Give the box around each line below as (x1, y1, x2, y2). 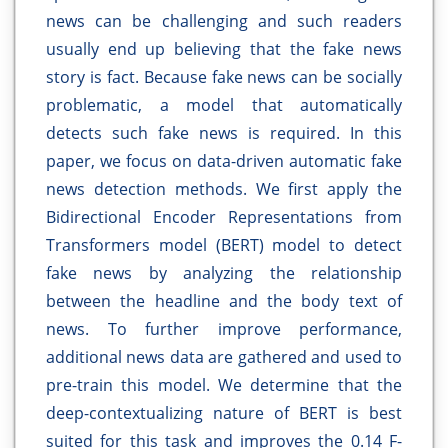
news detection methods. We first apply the (46, 178, 402, 201)
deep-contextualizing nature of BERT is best (46, 402, 402, 425)
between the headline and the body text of (46, 290, 402, 313)
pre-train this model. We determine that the (46, 374, 402, 397)
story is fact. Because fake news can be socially (46, 66, 402, 89)
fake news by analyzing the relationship (46, 262, 402, 285)
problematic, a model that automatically (46, 94, 402, 117)
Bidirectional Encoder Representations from (46, 206, 402, 229)
